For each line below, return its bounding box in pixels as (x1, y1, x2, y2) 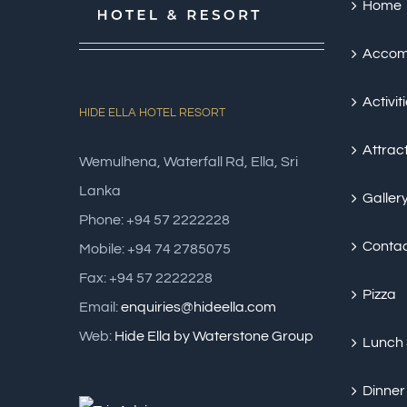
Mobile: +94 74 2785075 (79, 242, 231, 257)
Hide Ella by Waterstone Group (114, 329, 313, 344)
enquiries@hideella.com (121, 300, 276, 315)
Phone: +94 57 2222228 (79, 213, 230, 228)
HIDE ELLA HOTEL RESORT (79, 106, 225, 120)
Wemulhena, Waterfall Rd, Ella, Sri (79, 154, 298, 170)
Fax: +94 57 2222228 (79, 271, 213, 286)
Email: (79, 300, 121, 315)
